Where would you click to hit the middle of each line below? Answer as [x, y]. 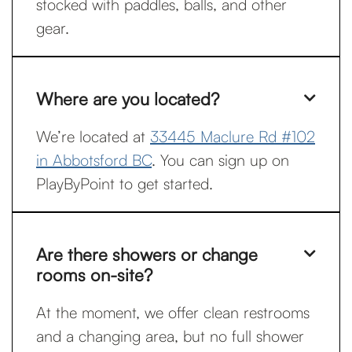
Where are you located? [128, 99]
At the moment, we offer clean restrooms [173, 312]
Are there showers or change [147, 254]
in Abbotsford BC [94, 160]
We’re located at [93, 136]
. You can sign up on [220, 160]
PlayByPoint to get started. [125, 183]
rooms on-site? [94, 275]
